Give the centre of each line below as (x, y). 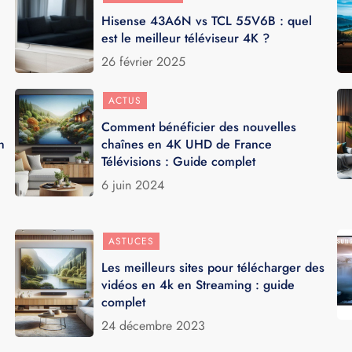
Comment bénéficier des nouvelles (199, 126)
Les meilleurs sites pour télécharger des (213, 267)
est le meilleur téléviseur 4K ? (186, 38)
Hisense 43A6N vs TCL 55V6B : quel (207, 20)
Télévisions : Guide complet (179, 161)
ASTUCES (132, 241)
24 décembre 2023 (154, 325)
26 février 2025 (144, 61)
